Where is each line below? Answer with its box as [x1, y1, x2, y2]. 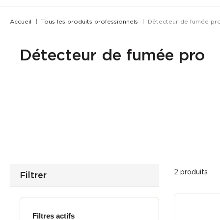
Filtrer [20, 169, 47, 180]
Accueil [10, 17, 31, 25]
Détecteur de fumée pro [20, 45, 205, 64]
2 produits [173, 167, 208, 176]
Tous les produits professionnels [41, 17, 138, 25]
